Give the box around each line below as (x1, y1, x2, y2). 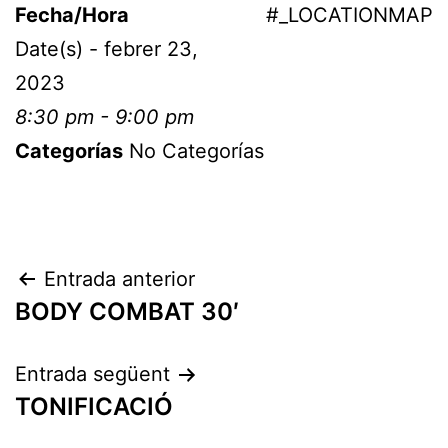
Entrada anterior (44, 267, 195, 291)
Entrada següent (15, 362, 170, 386)
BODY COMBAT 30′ (15, 297, 239, 326)
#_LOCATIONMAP (266, 3, 433, 27)
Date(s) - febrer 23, (15, 37, 198, 61)
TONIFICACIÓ (15, 392, 173, 421)
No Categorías (123, 139, 264, 163)
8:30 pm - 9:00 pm (15, 105, 194, 129)
